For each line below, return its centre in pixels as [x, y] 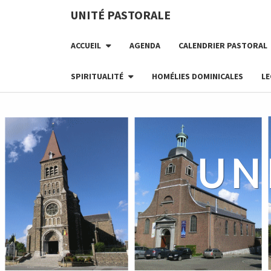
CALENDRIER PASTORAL [223, 45]
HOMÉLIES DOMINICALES [197, 76]
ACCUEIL [86, 45]
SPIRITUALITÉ [97, 76]
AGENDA [145, 45]
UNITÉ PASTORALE [121, 15]
